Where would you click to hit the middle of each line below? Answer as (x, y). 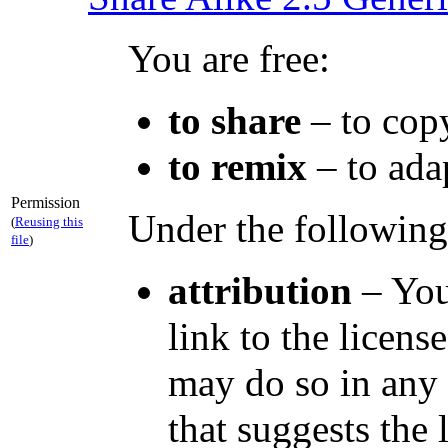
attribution (260, 290)
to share (234, 120)
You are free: (229, 58)
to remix (237, 166)
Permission (45, 202)
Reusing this (49, 221)
